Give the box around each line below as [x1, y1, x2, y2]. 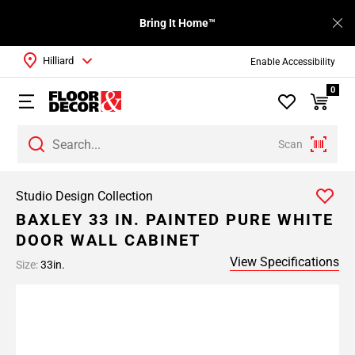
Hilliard [43, 55, 74, 67]
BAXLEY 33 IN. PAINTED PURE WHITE [16, 210, 334, 229]
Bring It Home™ [139, 17, 216, 29]
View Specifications [230, 254, 339, 269]
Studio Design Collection [16, 189, 153, 204]
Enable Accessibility [250, 55, 335, 67]
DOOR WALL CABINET [16, 231, 200, 250]
